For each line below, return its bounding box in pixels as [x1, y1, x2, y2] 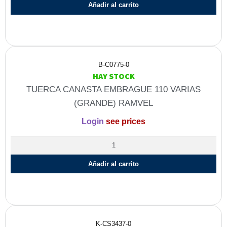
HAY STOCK [92, 71, 135, 82]
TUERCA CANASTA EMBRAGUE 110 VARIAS [26, 85, 201, 95]
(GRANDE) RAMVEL [74, 98, 153, 108]
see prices [104, 117, 145, 126]
